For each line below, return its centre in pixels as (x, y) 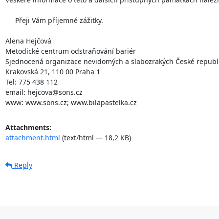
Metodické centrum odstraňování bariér (70, 51)
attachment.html (33, 137)
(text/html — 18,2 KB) (95, 137)
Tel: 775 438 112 (31, 82)
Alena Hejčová (28, 41)
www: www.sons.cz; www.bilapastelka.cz (71, 102)
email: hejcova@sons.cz (44, 92)
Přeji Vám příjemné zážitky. (54, 20)
